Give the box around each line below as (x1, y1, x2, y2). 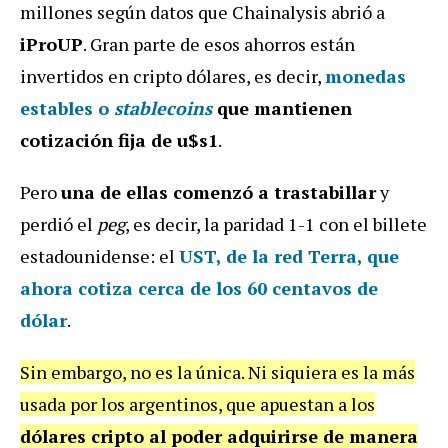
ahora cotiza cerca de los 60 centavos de (20, 275, 378, 300)
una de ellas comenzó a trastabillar (61, 179, 376, 204)
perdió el (20, 211, 93, 236)
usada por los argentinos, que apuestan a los (20, 391, 375, 416)
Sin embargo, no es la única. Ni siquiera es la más (20, 359, 415, 384)
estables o (20, 95, 114, 120)
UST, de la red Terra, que (179, 243, 399, 268)
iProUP (20, 31, 83, 56)
